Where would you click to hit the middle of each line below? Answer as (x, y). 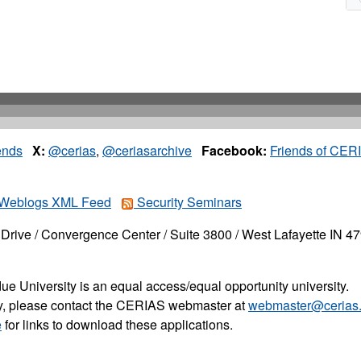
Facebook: (234, 151)
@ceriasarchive (147, 151)
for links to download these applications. (117, 325)
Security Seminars (188, 202)
